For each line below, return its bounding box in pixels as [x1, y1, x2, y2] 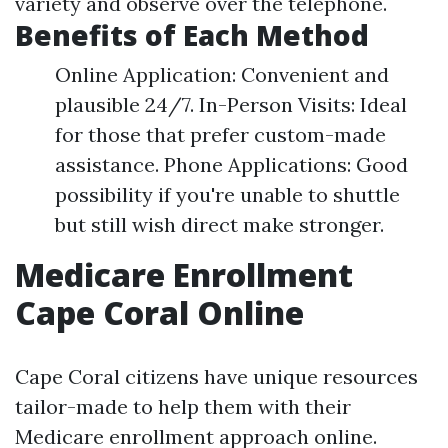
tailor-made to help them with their [15, 394, 351, 419]
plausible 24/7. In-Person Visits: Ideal [55, 92, 407, 117]
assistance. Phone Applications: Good [55, 152, 408, 177]
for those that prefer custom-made [55, 122, 386, 147]
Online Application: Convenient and [55, 62, 389, 87]
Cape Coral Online [15, 291, 304, 334]
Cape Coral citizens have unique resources [15, 364, 418, 389]
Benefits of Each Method [15, 16, 369, 54]
